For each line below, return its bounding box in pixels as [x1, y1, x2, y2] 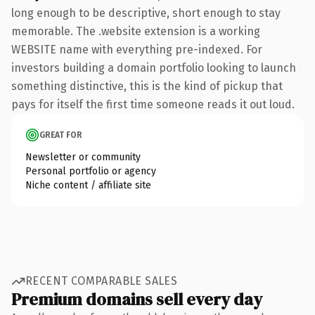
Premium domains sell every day [11, 287, 262, 311]
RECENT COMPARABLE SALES [25, 274, 178, 288]
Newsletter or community [25, 150, 141, 163]
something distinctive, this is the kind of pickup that [11, 79, 283, 93]
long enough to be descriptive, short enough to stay [11, 6, 281, 20]
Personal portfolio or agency [25, 165, 156, 177]
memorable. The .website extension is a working [11, 24, 260, 38]
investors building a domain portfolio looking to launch [11, 60, 296, 75]
